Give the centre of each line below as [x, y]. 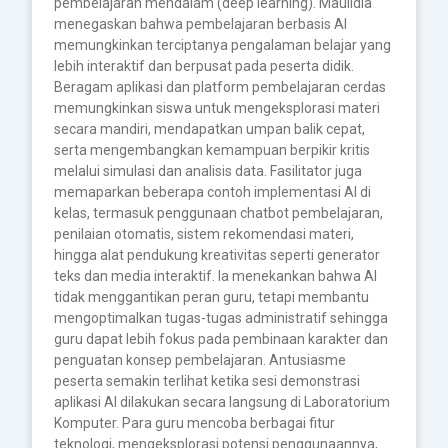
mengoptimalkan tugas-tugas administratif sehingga [220, 317]
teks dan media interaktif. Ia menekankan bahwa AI [215, 275]
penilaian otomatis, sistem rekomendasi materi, [203, 233]
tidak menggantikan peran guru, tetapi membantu [211, 296]
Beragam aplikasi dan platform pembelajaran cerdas [219, 86]
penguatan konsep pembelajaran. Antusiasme [199, 359]
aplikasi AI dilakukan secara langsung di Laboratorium [221, 401]
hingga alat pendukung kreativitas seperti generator [216, 254]
